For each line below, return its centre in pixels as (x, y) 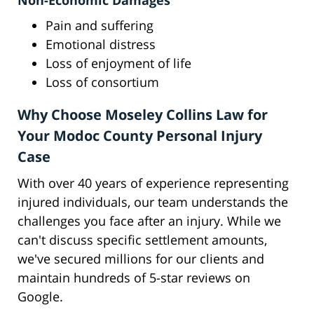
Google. (40, 297)
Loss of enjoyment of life (118, 63)
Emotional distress (101, 45)
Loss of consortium (102, 82)
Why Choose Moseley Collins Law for (143, 115)
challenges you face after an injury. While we (149, 221)
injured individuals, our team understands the (153, 202)
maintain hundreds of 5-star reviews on (134, 278)
